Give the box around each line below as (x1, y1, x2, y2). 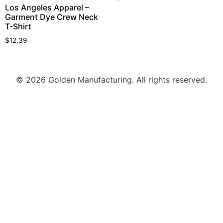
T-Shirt (5, 21, 31, 31)
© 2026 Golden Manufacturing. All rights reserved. (16, 74, 207, 85)
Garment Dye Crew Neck (5, 11, 98, 22)
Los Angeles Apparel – (5, 2, 89, 12)
